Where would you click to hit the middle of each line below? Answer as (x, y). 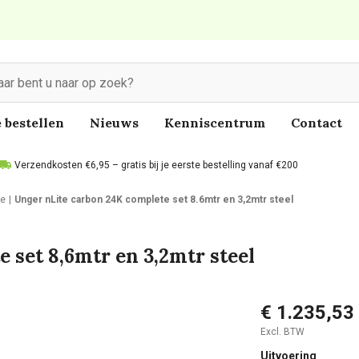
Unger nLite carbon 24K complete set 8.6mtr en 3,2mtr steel (154, 200)
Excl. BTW (282, 332)
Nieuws (114, 123)
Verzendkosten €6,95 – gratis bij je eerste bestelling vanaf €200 (156, 165)
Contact (317, 123)
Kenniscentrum (215, 123)
